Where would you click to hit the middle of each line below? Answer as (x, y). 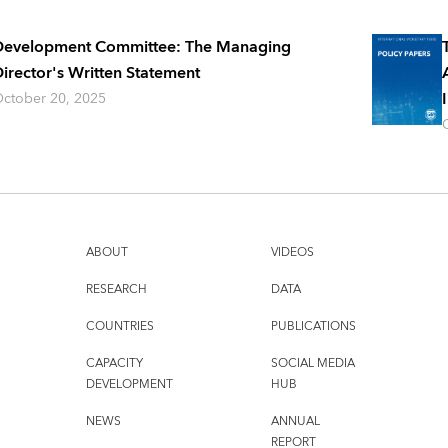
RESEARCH (116, 290)
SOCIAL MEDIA (312, 364)
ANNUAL (295, 422)
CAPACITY (114, 364)
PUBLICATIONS (313, 327)
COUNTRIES (119, 327)
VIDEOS (292, 253)
